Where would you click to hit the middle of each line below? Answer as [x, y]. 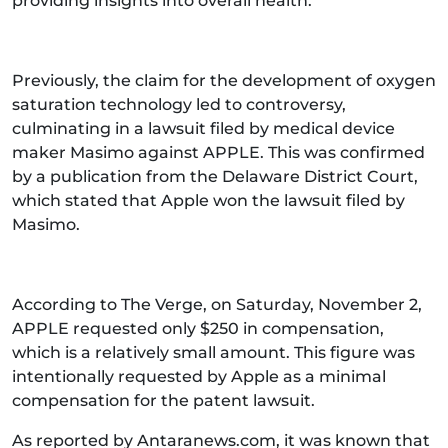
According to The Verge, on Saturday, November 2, [217, 304]
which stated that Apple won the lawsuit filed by [208, 200]
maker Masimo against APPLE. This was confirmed [218, 152]
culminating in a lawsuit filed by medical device [203, 128]
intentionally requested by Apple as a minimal [199, 376]
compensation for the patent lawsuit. [163, 400]
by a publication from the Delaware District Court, [215, 176]
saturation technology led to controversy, [179, 104]
